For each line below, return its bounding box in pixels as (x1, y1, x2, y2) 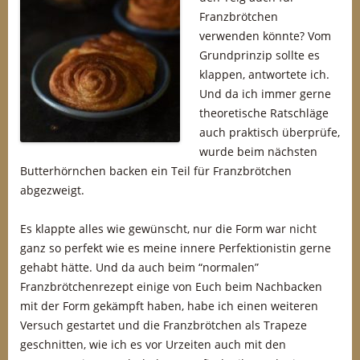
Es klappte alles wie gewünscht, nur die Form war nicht (20, 221, 317, 236)
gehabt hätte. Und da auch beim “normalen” (20, 260, 259, 275)
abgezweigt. (20, 182, 84, 198)
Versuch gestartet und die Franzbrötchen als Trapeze (20, 317, 307, 333)
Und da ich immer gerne (199, 86, 331, 101)
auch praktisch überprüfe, (199, 125, 340, 140)
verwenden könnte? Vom (199, 28, 331, 43)
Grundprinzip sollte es (199, 47, 320, 63)
